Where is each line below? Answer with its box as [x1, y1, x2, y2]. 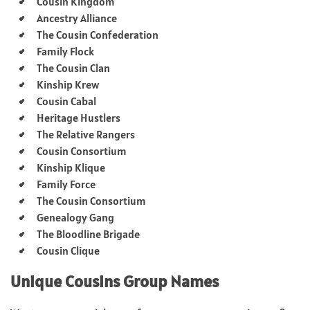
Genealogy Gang [37, 210, 114, 224]
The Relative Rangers [37, 127, 135, 141]
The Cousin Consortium [37, 193, 146, 208]
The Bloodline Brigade [37, 226, 140, 241]
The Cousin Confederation [37, 27, 158, 42]
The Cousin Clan [37, 60, 110, 75]
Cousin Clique [37, 243, 100, 257]
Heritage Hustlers [37, 110, 120, 125]
